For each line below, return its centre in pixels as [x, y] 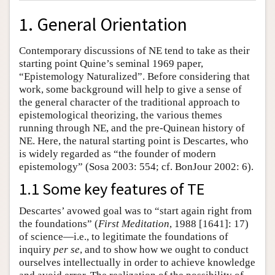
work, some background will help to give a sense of [130, 89]
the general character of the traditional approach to [130, 102]
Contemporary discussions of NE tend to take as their [134, 50]
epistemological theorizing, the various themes [121, 115]
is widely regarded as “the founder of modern [118, 153]
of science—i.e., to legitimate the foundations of [124, 236]
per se [67, 249]
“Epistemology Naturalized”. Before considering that [134, 76]
